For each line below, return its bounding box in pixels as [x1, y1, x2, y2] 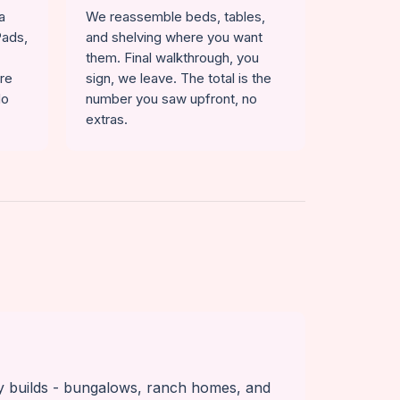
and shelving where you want [86, 29, 262, 46]
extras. [86, 111, 128, 128]
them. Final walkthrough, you [86, 49, 259, 66]
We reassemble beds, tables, [86, 8, 265, 25]
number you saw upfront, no [86, 90, 257, 107]
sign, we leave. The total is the [86, 70, 271, 87]
